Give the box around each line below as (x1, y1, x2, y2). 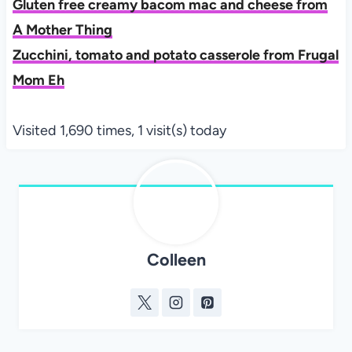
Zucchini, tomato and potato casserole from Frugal (12, 46, 339, 64)
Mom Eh (12, 71, 64, 90)
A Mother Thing (12, 21, 112, 39)
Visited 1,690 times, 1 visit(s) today (12, 122, 226, 140)
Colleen (146, 249, 206, 270)
